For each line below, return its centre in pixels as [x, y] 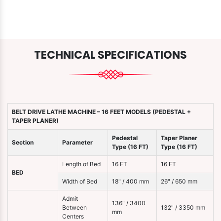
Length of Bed [81, 164]
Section [23, 143]
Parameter [77, 143]
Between [74, 208]
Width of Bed [80, 182]
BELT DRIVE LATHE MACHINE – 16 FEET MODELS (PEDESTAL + [101, 112]
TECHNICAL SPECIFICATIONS [110, 55]
